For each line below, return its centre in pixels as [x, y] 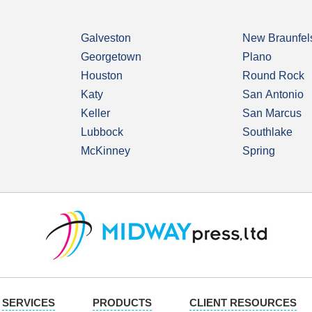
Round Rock [273, 76]
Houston [102, 76]
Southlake [267, 132]
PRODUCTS [122, 303]
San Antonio [273, 95]
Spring [258, 151]
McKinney [106, 151]
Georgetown [111, 57]
